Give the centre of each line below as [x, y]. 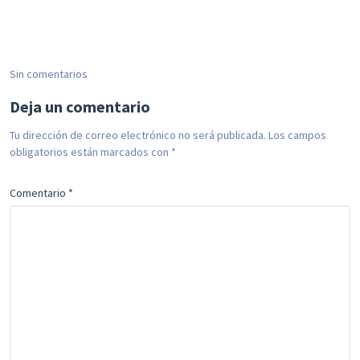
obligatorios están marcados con [90, 151]
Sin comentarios [49, 74]
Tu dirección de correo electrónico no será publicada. [138, 135]
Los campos [297, 135]
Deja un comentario [80, 106]
